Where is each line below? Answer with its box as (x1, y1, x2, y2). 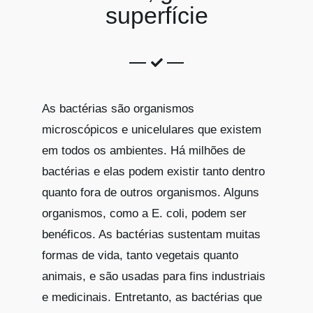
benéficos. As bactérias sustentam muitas (42, 227, 261, 241)
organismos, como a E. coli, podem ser (42, 206, 247, 220)
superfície (105, 2, 208, 29)
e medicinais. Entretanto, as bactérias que (42, 290, 262, 304)
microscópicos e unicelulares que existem (42, 122, 261, 136)
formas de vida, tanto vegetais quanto (42, 248, 238, 262)
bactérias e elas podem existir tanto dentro (42, 164, 265, 178)
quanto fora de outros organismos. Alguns (42, 185, 259, 199)
